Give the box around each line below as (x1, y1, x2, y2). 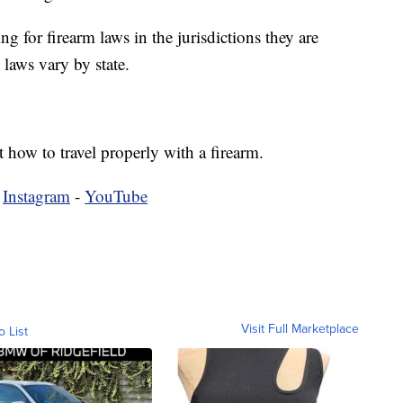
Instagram (3, 184, 70, 207)
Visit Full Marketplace (241, 318, 359, 337)
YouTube (85, 184, 148, 207)
